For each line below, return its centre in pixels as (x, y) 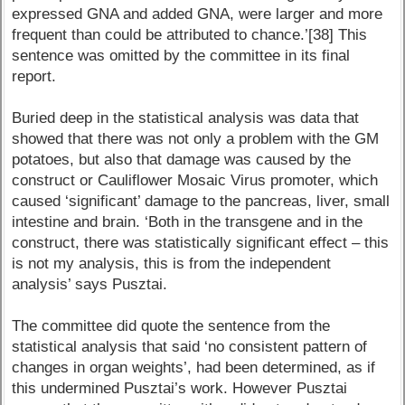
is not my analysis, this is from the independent (172, 264)
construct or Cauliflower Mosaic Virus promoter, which (195, 181)
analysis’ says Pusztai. (90, 285)
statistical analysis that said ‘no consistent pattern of (190, 347)
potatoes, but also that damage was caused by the (182, 160)
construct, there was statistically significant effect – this (201, 243)
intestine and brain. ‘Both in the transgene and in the (188, 222)
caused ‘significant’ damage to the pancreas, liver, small (201, 202)
